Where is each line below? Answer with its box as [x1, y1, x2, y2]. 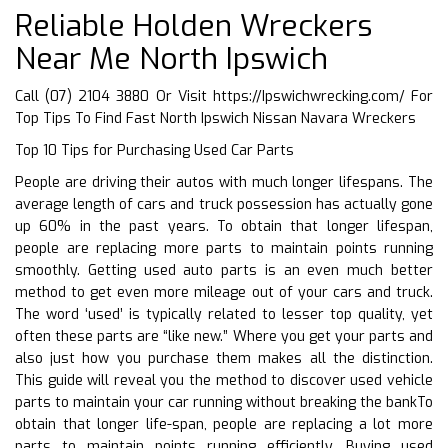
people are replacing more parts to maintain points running [15, 238, 433, 258]
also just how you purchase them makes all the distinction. [15, 348, 433, 368]
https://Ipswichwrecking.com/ [212, 86, 405, 106]
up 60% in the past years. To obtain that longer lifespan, [15, 216, 433, 236]
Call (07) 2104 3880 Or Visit [15, 86, 213, 106]
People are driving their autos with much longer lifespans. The [15, 172, 433, 192]
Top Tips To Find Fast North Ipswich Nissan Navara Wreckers [15, 108, 416, 128]
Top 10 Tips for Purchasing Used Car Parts [15, 140, 294, 160]
